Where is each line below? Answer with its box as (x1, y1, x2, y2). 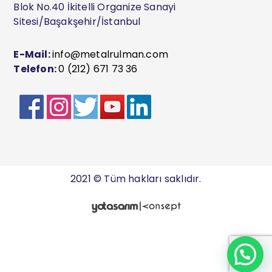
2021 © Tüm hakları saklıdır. (70, 172, 202, 186)
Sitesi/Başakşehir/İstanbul (13, 14, 141, 29)
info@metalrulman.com (52, 47, 169, 61)
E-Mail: (13, 47, 53, 61)
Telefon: (13, 61, 59, 76)
